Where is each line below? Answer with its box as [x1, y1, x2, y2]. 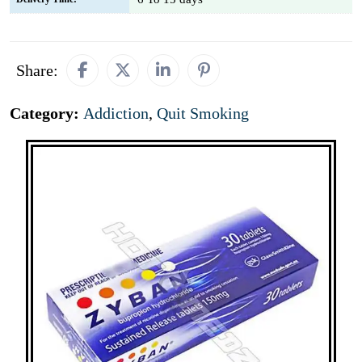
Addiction [83, 104, 149, 122]
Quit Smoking [157, 104, 249, 122]
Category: [10, 104, 83, 122]
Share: [16, 61, 58, 79]
